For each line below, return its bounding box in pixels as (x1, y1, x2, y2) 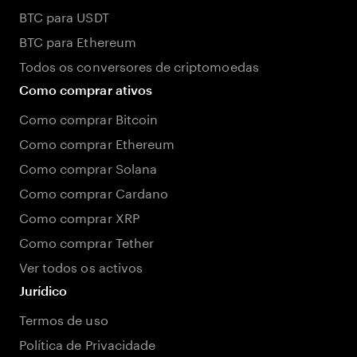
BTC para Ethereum (19, 30, 136, 50)
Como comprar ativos (19, 82, 152, 97)
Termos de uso (19, 308, 108, 328)
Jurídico (19, 283, 68, 298)
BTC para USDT (19, 6, 109, 25)
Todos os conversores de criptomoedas (19, 55, 259, 75)
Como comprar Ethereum (19, 132, 175, 152)
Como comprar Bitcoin (19, 108, 158, 127)
